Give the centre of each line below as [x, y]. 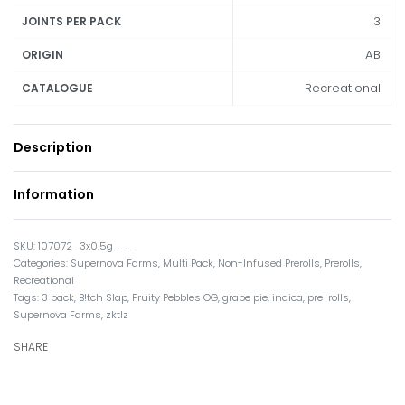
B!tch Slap [103, 297]
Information [54, 195]
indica [287, 297]
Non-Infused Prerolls [269, 263]
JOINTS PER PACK [72, 22]
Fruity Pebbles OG [175, 297]
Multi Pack [188, 263]
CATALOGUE [58, 89]
